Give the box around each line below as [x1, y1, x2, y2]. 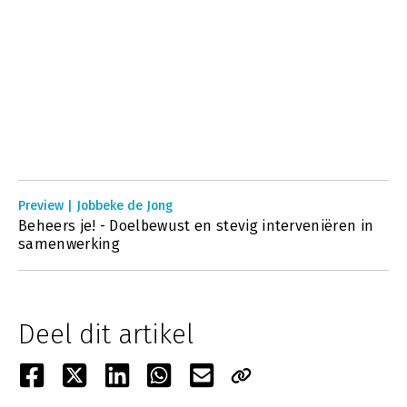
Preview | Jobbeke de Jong [18, 198, 173, 213]
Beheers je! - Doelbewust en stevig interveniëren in [18, 217, 374, 234]
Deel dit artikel [18, 318, 194, 351]
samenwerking [18, 235, 120, 253]
